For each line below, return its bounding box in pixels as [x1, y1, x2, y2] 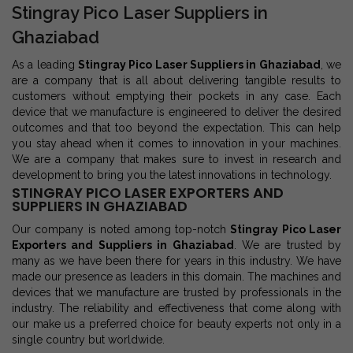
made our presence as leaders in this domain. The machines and [12, 270, 341, 283]
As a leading [12, 58, 78, 71]
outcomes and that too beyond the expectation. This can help [12, 121, 341, 134]
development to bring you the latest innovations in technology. [12, 169, 332, 181]
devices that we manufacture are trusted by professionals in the [12, 286, 341, 299]
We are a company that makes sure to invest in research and [12, 153, 341, 165]
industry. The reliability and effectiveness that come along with [12, 302, 341, 314]
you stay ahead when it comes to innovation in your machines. [12, 137, 341, 150]
